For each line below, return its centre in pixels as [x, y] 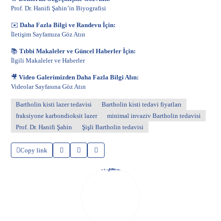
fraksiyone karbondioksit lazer [57, 116]
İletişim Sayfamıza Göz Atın [48, 34]
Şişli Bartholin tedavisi [113, 127]
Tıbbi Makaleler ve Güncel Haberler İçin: [78, 51]
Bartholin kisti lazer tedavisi [54, 104]
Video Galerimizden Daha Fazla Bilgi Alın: [79, 77]
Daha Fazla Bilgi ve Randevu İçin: [68, 25]
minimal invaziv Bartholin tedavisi [154, 116]
